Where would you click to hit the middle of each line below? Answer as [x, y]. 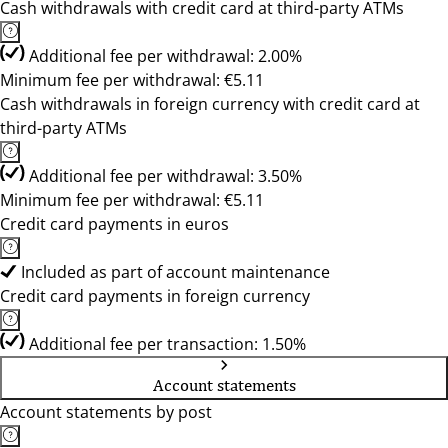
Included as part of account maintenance [175, 272]
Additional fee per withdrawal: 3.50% [165, 176]
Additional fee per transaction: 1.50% [167, 344]
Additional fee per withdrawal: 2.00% [165, 56]
